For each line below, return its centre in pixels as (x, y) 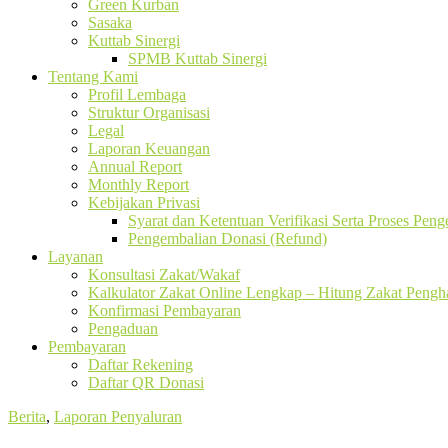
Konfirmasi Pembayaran (164, 310)
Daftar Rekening (140, 364)
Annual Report (135, 166)
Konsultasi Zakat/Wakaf (164, 274)
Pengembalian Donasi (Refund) (227, 238)
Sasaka (110, 22)
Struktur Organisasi (149, 112)
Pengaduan (123, 328)
